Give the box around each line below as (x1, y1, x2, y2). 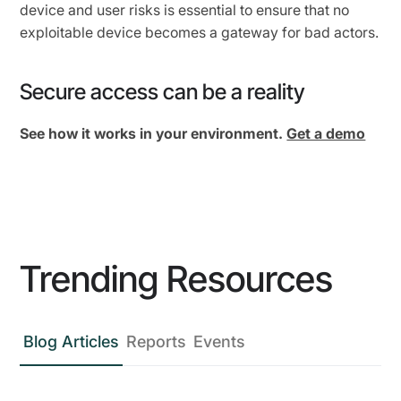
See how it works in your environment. (20, 124, 287, 143)
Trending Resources (20, 257, 334, 302)
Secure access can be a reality (20, 79, 306, 106)
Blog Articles (23, 332, 120, 352)
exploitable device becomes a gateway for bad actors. (20, 23, 380, 42)
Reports (126, 332, 187, 352)
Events (193, 332, 246, 352)
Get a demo (286, 124, 366, 143)
